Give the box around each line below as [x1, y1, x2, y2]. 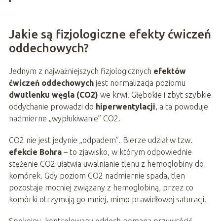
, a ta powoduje [155, 102, 208, 111]
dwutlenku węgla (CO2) [8, 90, 98, 100]
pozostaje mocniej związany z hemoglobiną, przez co [8, 183, 193, 192]
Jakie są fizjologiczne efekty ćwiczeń [8, 28, 211, 41]
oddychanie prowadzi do [8, 102, 96, 111]
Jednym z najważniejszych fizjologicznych [8, 67, 153, 76]
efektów [153, 67, 186, 76]
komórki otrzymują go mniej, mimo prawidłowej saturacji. [8, 195, 206, 204]
